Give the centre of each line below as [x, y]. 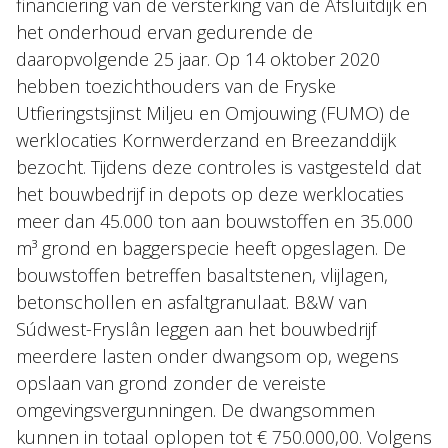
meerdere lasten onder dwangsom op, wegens [207, 356]
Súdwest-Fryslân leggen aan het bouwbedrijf [196, 329]
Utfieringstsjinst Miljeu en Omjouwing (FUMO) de [213, 113]
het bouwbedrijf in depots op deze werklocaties [210, 194]
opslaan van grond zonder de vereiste [171, 383]
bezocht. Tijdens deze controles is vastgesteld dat [218, 167]
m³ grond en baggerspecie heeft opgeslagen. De [211, 248]
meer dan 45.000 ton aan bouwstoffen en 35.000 [214, 221]
